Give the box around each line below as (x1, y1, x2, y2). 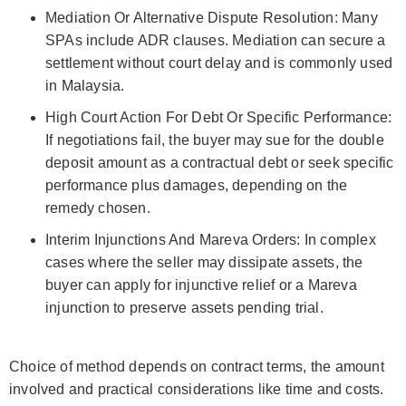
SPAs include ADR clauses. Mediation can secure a (45, 32, 386, 48)
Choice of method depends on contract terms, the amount (9, 358, 384, 374)
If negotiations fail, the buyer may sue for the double (45, 131, 384, 148)
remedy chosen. (45, 199, 150, 216)
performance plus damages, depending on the (45, 177, 348, 193)
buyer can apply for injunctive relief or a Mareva (45, 276, 357, 293)
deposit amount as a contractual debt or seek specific (45, 154, 394, 170)
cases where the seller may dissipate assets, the (45, 254, 363, 270)
